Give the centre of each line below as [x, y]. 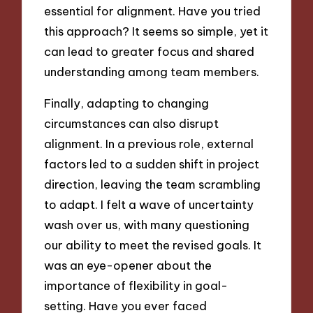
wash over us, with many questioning [147, 225]
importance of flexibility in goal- [136, 286]
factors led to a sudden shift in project [152, 164]
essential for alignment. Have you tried [153, 11]
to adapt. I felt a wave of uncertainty [149, 205]
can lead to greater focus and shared [150, 52]
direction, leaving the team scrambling [153, 184]
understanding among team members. [152, 72]
